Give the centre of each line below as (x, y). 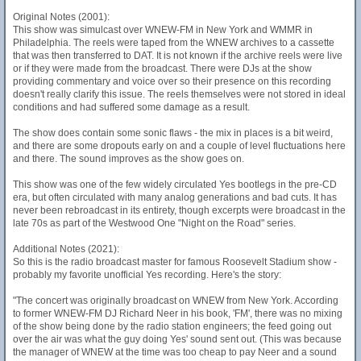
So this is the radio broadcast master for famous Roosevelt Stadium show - (175, 262)
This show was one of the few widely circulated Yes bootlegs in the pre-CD (175, 185)
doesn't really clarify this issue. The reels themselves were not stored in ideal (179, 94)
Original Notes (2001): (61, 17)
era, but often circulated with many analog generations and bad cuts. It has (175, 197)
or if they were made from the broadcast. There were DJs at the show (162, 68)
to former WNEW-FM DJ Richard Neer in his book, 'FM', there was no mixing (178, 313)
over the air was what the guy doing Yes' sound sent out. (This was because (177, 339)
